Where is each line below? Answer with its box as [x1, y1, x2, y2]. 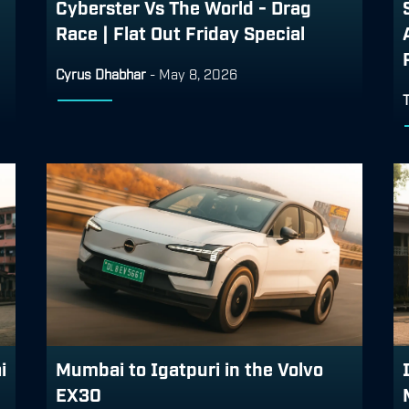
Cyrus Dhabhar [56, 64, 146, 81]
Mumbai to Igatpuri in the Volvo [56, 356, 323, 379]
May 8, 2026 [159, 64, 237, 81]
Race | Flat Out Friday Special [56, 20, 305, 43]
